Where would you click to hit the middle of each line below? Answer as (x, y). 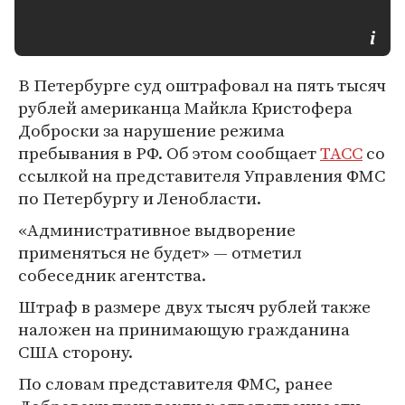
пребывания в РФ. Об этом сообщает (169, 153)
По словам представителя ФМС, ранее (175, 383)
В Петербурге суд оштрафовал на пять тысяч (202, 85)
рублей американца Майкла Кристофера (185, 108)
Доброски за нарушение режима (151, 130)
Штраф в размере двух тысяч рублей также (194, 306)
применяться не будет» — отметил (160, 252)
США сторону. (75, 352)
